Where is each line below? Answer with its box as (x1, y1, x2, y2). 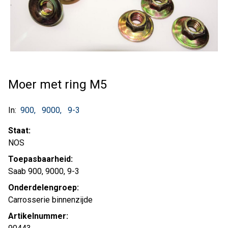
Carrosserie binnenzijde (8, 195, 93, 205)
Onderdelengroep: (8, 183, 79, 192)
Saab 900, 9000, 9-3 (8, 166, 79, 176)
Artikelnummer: (8, 211, 68, 221)
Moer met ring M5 (8, 77, 107, 92)
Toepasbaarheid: (8, 154, 73, 164)
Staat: (8, 126, 31, 135)
